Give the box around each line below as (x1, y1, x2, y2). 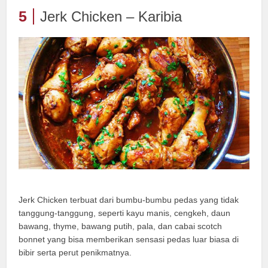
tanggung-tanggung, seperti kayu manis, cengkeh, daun (19, 208, 231, 218)
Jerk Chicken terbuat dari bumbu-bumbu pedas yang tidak (19, 194, 239, 205)
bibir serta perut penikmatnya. (19, 247, 132, 257)
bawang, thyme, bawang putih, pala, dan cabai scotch (19, 221, 223, 231)
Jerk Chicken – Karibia (40, 8, 182, 25)
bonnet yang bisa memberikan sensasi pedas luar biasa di (19, 234, 239, 244)
